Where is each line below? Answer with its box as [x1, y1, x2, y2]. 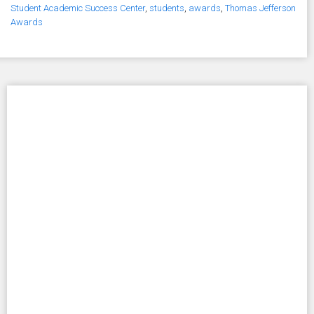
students [149, 3, 184, 14]
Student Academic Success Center [11, 3, 145, 14]
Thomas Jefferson [225, 3, 296, 14]
